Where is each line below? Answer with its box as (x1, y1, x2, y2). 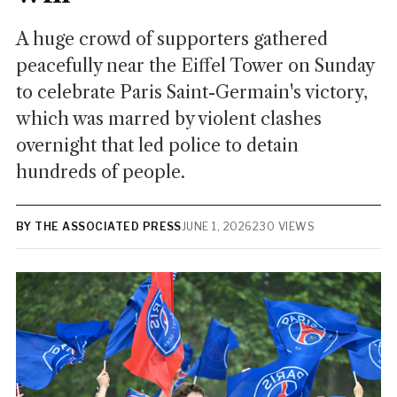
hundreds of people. (15, 161, 185, 183)
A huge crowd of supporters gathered (15, 28, 328, 50)
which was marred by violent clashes (15, 108, 322, 129)
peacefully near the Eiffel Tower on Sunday (15, 55, 374, 76)
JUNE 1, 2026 (181, 220, 253, 233)
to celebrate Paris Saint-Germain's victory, (15, 82, 368, 103)
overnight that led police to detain (15, 135, 299, 156)
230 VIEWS (252, 220, 315, 233)
